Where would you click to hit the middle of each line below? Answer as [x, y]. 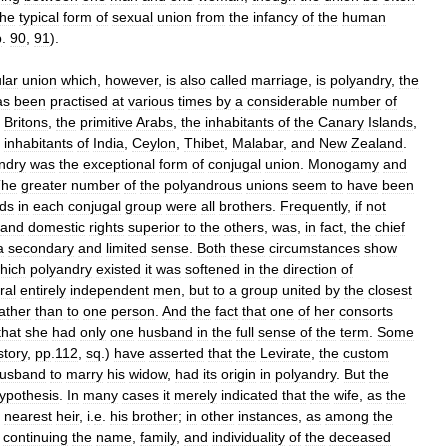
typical [39, 16]
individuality [248, 436]
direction [310, 268]
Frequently [313, 205]
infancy [275, 16]
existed [118, 268]
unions [267, 184]
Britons [26, 121]
